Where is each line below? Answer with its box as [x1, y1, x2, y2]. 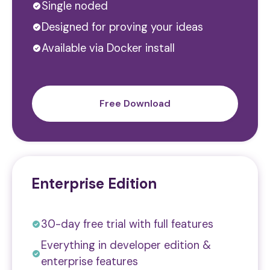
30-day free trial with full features [41, 216, 213, 231]
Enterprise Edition [31, 174, 157, 193]
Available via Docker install [42, 40, 175, 55]
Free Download [99, 97, 171, 110]
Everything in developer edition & [41, 237, 211, 253]
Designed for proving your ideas [42, 19, 203, 34]
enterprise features [41, 254, 138, 269]
